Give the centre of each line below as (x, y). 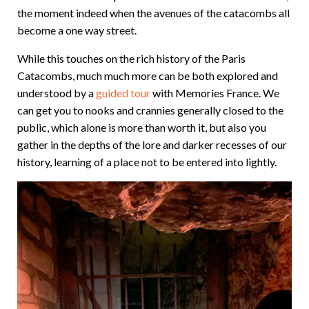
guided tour (123, 93)
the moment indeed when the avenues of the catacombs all (153, 13)
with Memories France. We (215, 93)
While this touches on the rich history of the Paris (131, 58)
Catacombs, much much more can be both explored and (148, 76)
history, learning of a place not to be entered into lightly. (148, 162)
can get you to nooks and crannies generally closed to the (150, 110)
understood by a (57, 93)
